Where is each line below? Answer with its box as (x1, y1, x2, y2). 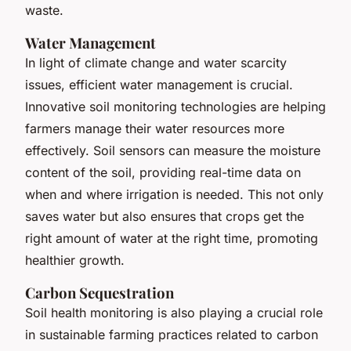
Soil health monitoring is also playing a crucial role (25, 304, 323, 320)
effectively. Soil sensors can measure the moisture (25, 142, 320, 158)
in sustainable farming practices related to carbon (25, 326, 318, 342)
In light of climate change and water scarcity (25, 54, 287, 71)
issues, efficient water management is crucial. (25, 76, 293, 92)
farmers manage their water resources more (25, 120, 284, 136)
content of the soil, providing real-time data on (25, 164, 301, 180)
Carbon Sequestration (25, 282, 174, 302)
